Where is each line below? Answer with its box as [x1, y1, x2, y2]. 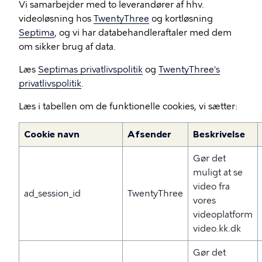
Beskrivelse [193, 129, 245, 140]
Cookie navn [24, 129, 80, 140]
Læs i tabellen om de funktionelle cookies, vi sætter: [19, 101, 237, 112]
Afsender [127, 129, 171, 140]
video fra [193, 181, 230, 192]
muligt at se [193, 167, 243, 178]
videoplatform [193, 209, 253, 220]
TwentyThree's [158, 64, 220, 75]
